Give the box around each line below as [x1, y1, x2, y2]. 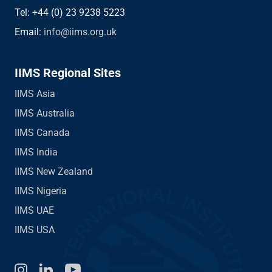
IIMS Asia [15, 88, 55, 100]
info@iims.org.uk [44, 26, 117, 38]
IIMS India [15, 146, 58, 158]
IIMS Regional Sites [15, 66, 121, 80]
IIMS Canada [15, 127, 70, 138]
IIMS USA [15, 224, 55, 236]
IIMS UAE [15, 205, 54, 216]
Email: [15, 26, 44, 38]
